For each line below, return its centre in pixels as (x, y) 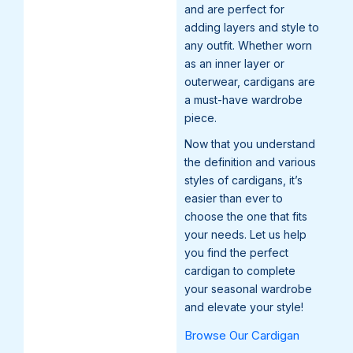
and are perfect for (234, 9)
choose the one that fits (246, 216)
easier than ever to (234, 198)
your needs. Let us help (245, 234)
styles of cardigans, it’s (243, 180)
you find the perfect (236, 252)
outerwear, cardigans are (250, 81)
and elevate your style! (244, 307)
